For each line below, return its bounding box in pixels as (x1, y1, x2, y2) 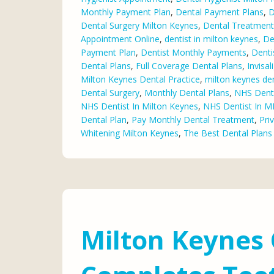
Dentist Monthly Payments (141, 46, 246, 58)
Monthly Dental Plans (144, 86, 229, 98)
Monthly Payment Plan (81, 6, 171, 18)
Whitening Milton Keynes (81, 127, 179, 139)
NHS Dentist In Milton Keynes (81, 100, 198, 112)
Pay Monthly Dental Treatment (131, 113, 254, 125)
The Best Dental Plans (183, 127, 272, 139)
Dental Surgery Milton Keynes (81, 19, 198, 31)
